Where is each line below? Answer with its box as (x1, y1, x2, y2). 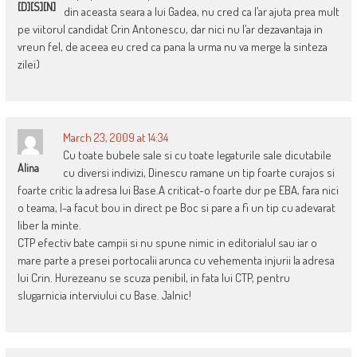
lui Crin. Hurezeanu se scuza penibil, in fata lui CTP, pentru (17, 270, 290, 286)
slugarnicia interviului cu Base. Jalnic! (17, 288, 191, 304)
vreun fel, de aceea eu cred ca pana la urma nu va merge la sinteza (17, 39, 328, 55)
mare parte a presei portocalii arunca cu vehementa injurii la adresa (17, 253, 335, 269)
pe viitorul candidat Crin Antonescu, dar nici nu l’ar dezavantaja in (17, 22, 323, 37)
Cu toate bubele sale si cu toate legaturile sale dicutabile (62, 147, 331, 163)
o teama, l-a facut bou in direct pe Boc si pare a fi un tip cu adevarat (17, 200, 335, 216)
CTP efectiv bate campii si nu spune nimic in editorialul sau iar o (17, 235, 317, 251)
